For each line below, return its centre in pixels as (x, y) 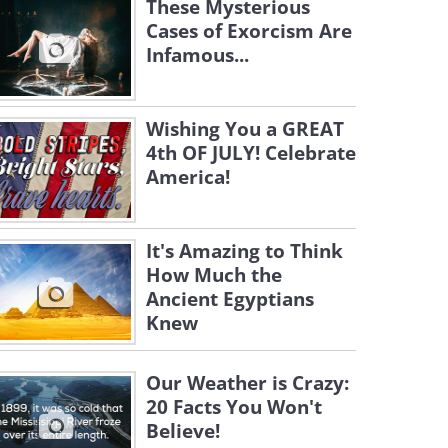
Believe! (183, 431)
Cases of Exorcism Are (249, 31)
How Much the (214, 275)
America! (188, 177)
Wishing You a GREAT (245, 129)
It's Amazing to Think (244, 251)
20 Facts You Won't (234, 407)
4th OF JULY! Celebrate (251, 153)
